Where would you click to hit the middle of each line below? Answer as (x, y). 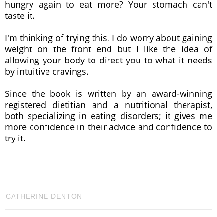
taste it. (20, 15)
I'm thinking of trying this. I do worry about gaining (108, 38)
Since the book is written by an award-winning (108, 93)
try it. (15, 138)
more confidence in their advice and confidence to (108, 127)
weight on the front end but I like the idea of (108, 49)
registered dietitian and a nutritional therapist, (108, 104)
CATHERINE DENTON (44, 196)
